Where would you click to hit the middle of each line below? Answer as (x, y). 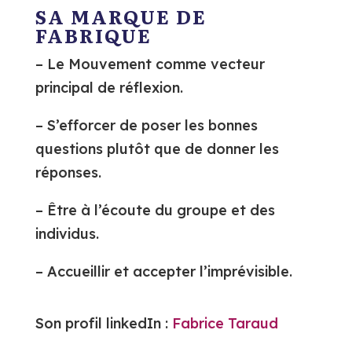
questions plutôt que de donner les (157, 149)
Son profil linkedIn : (103, 323)
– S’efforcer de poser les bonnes (146, 125)
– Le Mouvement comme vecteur (150, 64)
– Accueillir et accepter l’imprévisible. (163, 271)
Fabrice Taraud (225, 323)
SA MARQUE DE (121, 16)
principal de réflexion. (109, 88)
